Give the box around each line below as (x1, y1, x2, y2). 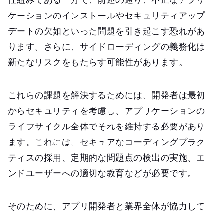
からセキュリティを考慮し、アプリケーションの (8, 104, 205, 116)
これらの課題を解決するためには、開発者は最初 (8, 89, 205, 101)
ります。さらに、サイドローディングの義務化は (8, 40, 205, 52)
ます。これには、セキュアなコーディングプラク (8, 135, 205, 147)
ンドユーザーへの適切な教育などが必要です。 (8, 166, 197, 179)
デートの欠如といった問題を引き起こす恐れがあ (8, 24, 205, 36)
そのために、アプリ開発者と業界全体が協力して (8, 200, 205, 212)
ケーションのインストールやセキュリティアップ (8, 9, 205, 21)
